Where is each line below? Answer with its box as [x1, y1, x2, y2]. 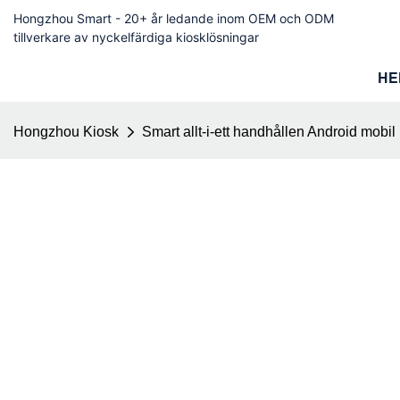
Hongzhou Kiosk [13, 124, 119, 139]
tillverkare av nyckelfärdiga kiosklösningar [13, 29, 259, 45]
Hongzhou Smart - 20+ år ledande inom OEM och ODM [13, 11, 334, 26]
